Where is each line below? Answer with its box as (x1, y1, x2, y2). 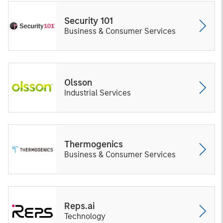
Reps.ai (64, 201, 95, 212)
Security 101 (64, 15, 113, 26)
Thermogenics (64, 139, 123, 150)
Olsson (64, 77, 92, 88)
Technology (64, 212, 106, 221)
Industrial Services (64, 88, 131, 98)
